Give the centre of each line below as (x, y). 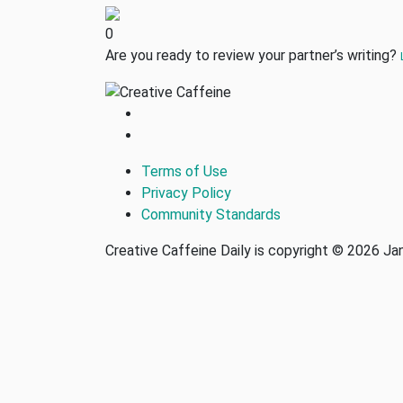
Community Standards (211, 214)
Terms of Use (184, 171)
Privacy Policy (186, 193)
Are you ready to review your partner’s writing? (253, 55)
